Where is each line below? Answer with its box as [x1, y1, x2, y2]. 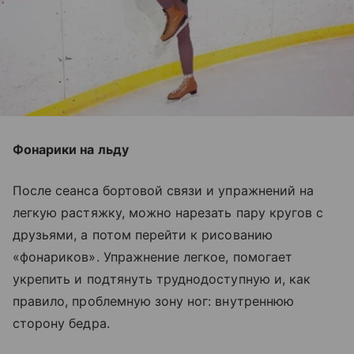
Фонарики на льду [13, 141, 129, 157]
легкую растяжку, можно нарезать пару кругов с [13, 204, 324, 220]
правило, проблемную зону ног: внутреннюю [13, 292, 294, 309]
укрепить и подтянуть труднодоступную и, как [13, 270, 311, 287]
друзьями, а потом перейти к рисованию [13, 226, 273, 243]
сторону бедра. [13, 314, 110, 331]
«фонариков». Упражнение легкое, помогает [13, 248, 292, 265]
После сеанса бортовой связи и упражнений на [13, 182, 314, 198]
